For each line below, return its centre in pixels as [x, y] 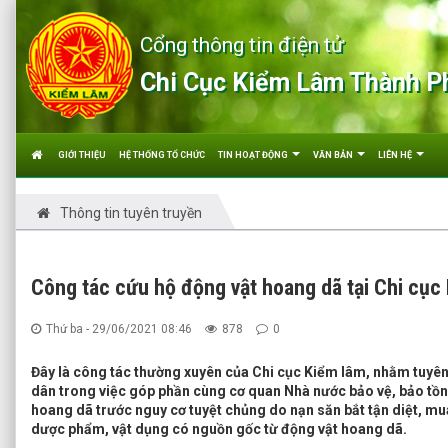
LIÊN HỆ [396, 155]
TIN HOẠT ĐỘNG [254, 155]
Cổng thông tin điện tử [241, 45]
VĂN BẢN [334, 155]
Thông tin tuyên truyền [131, 213]
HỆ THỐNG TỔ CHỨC [162, 155]
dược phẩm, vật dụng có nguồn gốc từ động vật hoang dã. [219, 429]
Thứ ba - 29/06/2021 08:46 [119, 329]
